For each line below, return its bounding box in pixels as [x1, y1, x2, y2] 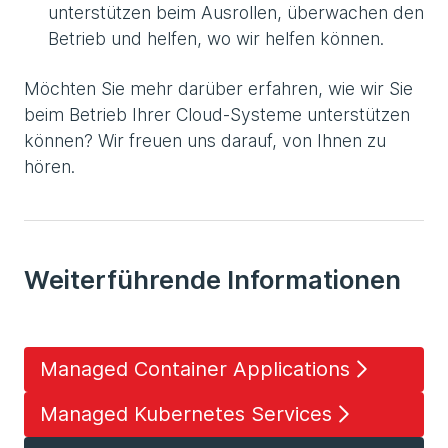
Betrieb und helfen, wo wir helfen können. [48, 27, 384, 49]
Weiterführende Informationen [24, 263, 401, 295]
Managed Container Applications [40, 357, 350, 382]
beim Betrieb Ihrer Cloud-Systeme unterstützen [24, 103, 410, 125]
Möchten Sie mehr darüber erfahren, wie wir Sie [24, 77, 413, 99]
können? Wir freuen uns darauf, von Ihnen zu [24, 129, 386, 151]
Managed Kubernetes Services [40, 402, 332, 427]
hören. [24, 155, 75, 177]
